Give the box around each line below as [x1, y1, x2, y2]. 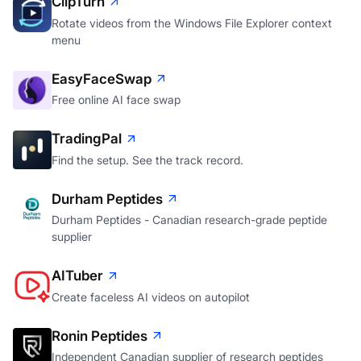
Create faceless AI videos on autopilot [52, 289, 250, 304]
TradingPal [52, 131, 122, 147]
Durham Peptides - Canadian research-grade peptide [52, 213, 327, 227]
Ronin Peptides [52, 327, 147, 344]
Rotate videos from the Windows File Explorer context [52, 15, 332, 30]
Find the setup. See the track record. [52, 152, 243, 167]
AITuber [52, 268, 103, 284]
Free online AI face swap [52, 93, 180, 107]
